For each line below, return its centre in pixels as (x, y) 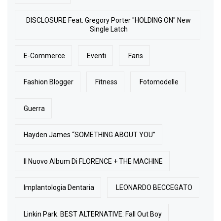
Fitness (107, 82)
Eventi (97, 55)
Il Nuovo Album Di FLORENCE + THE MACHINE (93, 161)
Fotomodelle (159, 82)
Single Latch (109, 29)
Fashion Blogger (49, 82)
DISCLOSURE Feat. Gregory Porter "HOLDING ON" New (109, 20)
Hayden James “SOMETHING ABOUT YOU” (90, 135)
